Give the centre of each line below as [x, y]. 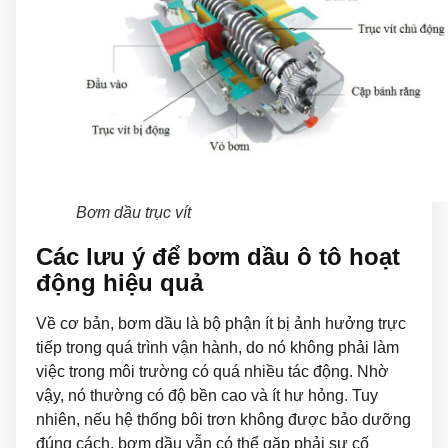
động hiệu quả [119, 282]
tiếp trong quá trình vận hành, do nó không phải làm [217, 347]
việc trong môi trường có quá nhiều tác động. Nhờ [212, 371]
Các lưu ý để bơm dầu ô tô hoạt [218, 256]
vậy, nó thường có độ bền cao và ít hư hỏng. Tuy [207, 395]
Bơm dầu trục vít [133, 212]
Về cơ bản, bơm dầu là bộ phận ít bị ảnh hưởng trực [221, 323]
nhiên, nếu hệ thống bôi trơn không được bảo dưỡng [223, 419]
